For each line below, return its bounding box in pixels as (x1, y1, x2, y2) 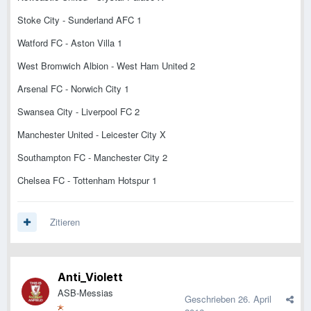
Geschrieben (185, 292, 238, 306)
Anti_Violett (58, 270, 123, 285)
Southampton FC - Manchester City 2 (17, 151, 167, 165)
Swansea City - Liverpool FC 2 (17, 105, 140, 119)
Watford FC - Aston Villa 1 (17, 36, 122, 50)
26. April (238, 292, 271, 306)
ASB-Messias (58, 286, 113, 300)
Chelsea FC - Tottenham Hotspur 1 (17, 174, 157, 187)
